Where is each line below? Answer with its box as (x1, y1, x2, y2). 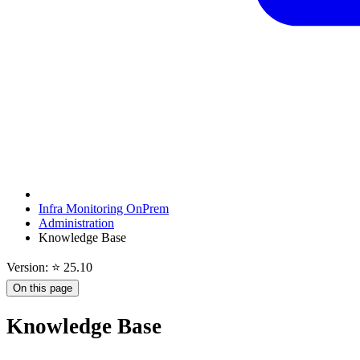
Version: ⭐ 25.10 (6, 260, 92, 274)
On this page (13, 281, 72, 294)
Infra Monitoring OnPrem (39, 201, 169, 215)
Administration (39, 215, 114, 230)
